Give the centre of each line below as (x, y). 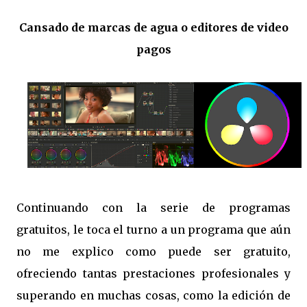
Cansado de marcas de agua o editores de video (153, 27)
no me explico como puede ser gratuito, (153, 251)
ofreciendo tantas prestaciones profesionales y (153, 273)
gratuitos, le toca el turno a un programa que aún (153, 230)
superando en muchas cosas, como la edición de (153, 295)
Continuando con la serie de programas (153, 208)
